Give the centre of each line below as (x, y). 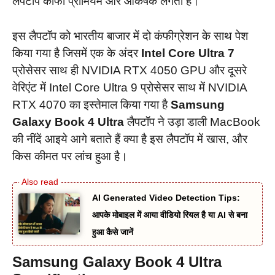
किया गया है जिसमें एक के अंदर (77, 53)
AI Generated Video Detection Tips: (166, 198)
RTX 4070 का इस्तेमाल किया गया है (91, 104)
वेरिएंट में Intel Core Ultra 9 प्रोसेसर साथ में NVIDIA (130, 87)
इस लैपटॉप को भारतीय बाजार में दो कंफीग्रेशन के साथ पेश (130, 36)
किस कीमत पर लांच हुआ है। (70, 156)
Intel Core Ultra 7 (188, 53)
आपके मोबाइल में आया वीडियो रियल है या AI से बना (170, 215)
